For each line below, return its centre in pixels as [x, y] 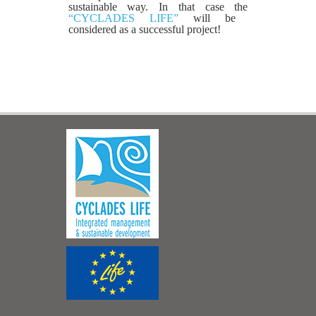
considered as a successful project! [144, 29]
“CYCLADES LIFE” [130, 18]
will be [215, 18]
